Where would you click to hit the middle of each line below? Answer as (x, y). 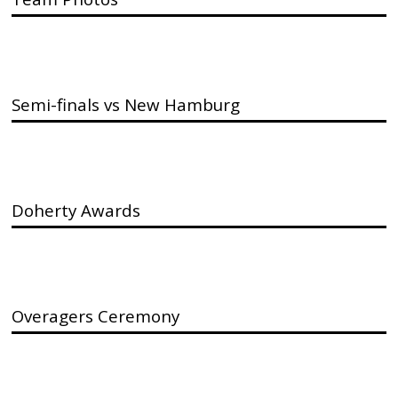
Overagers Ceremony (96, 316)
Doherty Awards (76, 210)
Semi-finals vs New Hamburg (126, 104)
